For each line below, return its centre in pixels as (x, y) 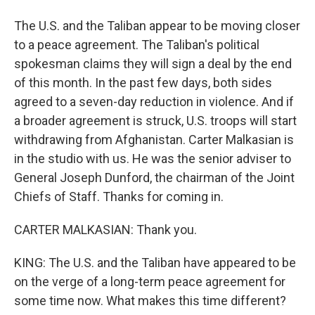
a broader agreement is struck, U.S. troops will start (155, 121)
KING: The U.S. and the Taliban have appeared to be (155, 263)
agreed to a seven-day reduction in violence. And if (154, 102)
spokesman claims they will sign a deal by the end (153, 64)
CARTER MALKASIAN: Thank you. (105, 230)
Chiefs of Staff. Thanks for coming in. (119, 197)
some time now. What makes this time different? (150, 301)
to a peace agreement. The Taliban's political (137, 45)
